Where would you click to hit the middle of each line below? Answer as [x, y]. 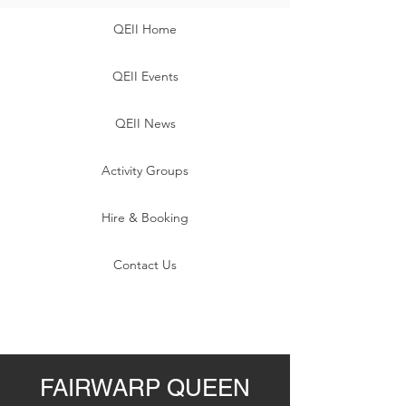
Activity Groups [145, 170]
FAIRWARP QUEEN [145, 388]
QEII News [145, 123]
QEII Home [145, 29]
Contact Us [145, 265]
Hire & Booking [145, 217]
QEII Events [145, 76]
